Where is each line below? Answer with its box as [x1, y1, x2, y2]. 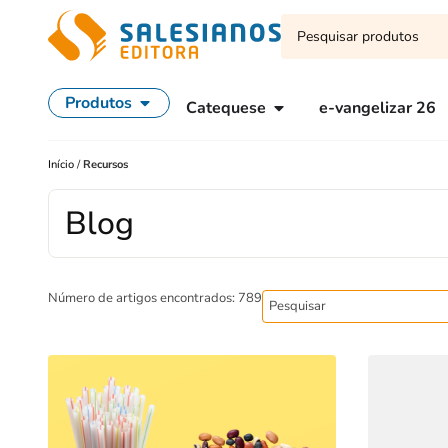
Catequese [186, 97, 266, 119]
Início [48, 157, 77, 172]
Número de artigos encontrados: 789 [48, 289, 262, 307]
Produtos [65, 92, 132, 114]
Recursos [83, 157, 128, 172]
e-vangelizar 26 [319, 97, 436, 119]
